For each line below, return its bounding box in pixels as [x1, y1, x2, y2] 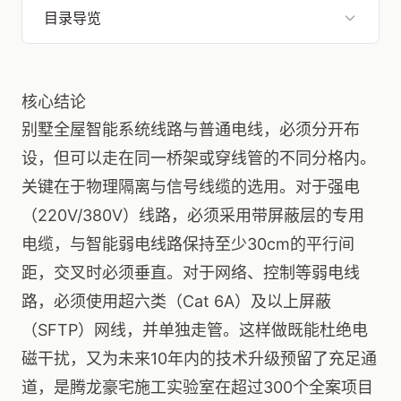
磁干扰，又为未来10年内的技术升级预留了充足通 [21, 349, 377, 368]
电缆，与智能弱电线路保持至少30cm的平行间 [21, 235, 354, 253]
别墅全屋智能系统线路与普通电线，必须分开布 [21, 120, 360, 139]
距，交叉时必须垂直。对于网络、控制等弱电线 [21, 263, 360, 282]
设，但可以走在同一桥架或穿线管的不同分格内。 [21, 149, 376, 167]
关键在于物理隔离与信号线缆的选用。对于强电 [21, 177, 360, 196]
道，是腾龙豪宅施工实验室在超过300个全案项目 [21, 378, 373, 397]
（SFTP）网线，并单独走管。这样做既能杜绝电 [21, 320, 368, 339]
